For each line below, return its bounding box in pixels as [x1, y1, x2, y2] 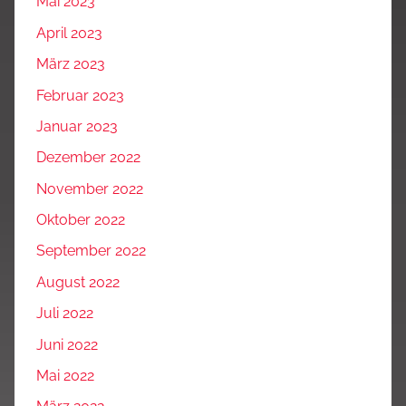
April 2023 [36, 24, 102, 42]
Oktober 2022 [36, 211, 125, 229]
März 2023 [36, 55, 105, 73]
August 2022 [36, 273, 120, 291]
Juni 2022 [36, 335, 98, 353]
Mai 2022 [36, 366, 94, 384]
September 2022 [36, 242, 146, 260]
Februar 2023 [36, 86, 124, 104]
